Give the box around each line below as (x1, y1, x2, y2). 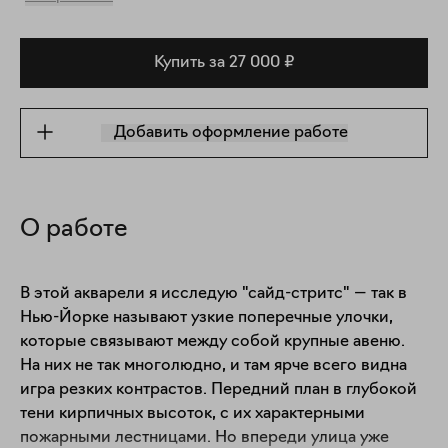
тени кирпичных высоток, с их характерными (20, 406, 365, 422)
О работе (20, 218, 128, 242)
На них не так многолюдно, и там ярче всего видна (20, 358, 407, 374)
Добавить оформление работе (113, 125, 348, 141)
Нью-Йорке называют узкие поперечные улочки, (20, 310, 393, 326)
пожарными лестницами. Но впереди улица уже (20, 430, 389, 446)
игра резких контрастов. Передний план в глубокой (20, 382, 417, 398)
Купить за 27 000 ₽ (154, 54, 294, 71)
